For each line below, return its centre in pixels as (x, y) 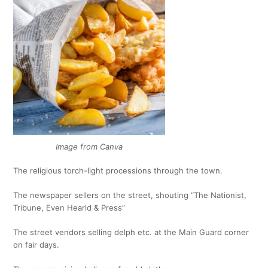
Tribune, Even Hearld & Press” (69, 208)
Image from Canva (89, 147)
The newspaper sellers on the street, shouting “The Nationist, (130, 195)
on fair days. (36, 245)
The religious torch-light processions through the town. (118, 170)
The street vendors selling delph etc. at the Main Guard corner (131, 232)
